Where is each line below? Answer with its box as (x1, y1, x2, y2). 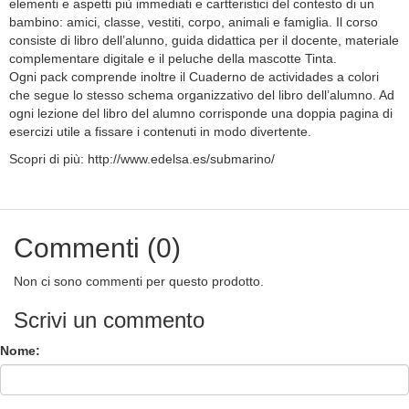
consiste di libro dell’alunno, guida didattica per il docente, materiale (9, 33, 399, 48)
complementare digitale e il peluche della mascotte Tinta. (9, 51, 337, 67)
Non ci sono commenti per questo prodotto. (14, 274, 264, 289)
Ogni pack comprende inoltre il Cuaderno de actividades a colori (9, 69, 379, 85)
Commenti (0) (14, 233, 181, 264)
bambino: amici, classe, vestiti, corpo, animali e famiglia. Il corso (9, 15, 378, 30)
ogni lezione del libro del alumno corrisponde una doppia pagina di (9, 106, 393, 121)
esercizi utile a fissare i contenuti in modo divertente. (9, 124, 311, 140)
